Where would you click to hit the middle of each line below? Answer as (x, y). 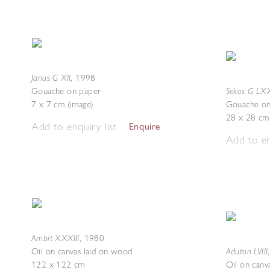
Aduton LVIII (247, 251)
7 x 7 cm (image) (63, 104)
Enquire (145, 126)
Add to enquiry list (74, 126)
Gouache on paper (66, 91)
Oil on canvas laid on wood (82, 251)
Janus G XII (51, 77)
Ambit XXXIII (55, 238)
